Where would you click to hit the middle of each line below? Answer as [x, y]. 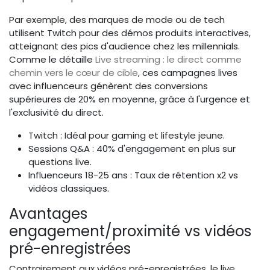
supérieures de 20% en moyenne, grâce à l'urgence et [130, 99]
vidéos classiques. [69, 189]
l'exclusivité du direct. [56, 113]
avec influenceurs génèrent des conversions [108, 86]
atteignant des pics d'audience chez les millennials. [124, 46]
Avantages [48, 214]
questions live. [60, 162]
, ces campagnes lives [188, 73]
